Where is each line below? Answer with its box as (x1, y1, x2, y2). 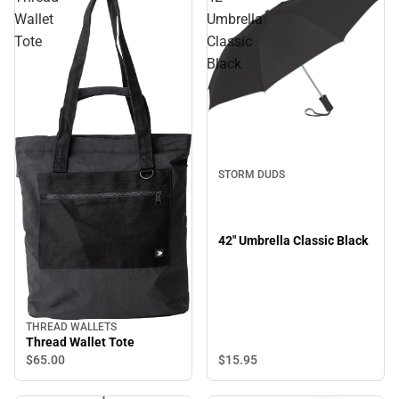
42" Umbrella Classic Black (218, 233, 368, 248)
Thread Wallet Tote (26, 334, 134, 349)
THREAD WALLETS (26, 320, 117, 333)
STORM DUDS (218, 168, 285, 182)
